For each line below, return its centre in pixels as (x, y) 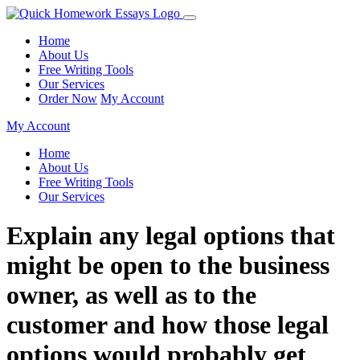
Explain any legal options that (171, 236)
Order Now (68, 98)
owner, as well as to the (131, 295)
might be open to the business (168, 266)
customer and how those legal (168, 325)
